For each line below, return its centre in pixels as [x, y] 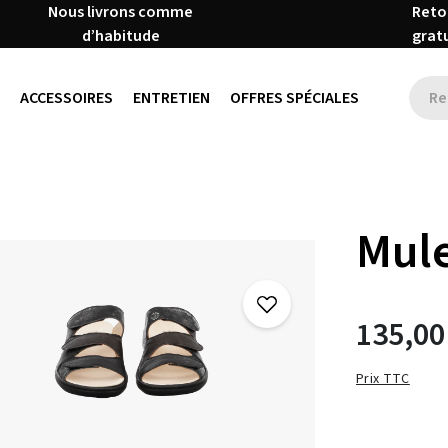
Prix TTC [383, 378]
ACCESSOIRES [66, 98]
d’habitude [120, 36]
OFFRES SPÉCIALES [294, 98]
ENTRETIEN [171, 98]
